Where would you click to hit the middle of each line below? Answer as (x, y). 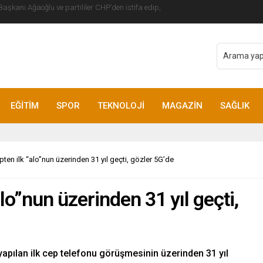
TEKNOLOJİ (121, 106)
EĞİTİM (25, 106)
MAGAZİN (182, 106)
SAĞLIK (235, 106)
